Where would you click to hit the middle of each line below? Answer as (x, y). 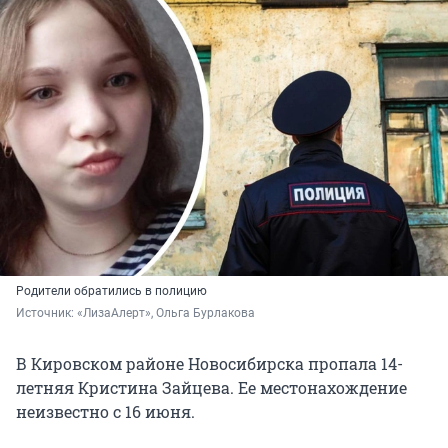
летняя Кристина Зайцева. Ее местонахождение (211, 388)
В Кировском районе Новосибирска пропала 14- (209, 364)
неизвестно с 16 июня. (105, 412)
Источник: (46, 313)
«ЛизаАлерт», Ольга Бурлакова (166, 313)
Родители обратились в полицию (111, 291)
